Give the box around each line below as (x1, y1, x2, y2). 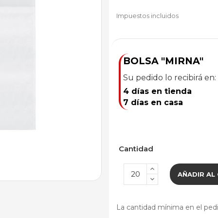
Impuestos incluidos (116, 11, 179, 19)
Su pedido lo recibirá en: (123, 73, 216, 82)
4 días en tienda (123, 86, 192, 96)
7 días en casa (123, 97, 183, 107)
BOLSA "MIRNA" (123, 54, 203, 67)
